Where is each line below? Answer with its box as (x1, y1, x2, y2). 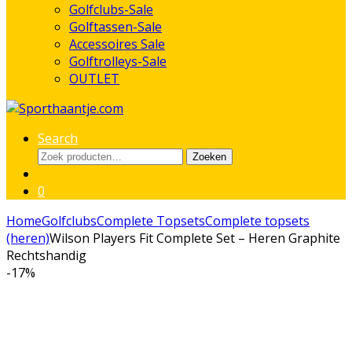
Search (38, 130, 78, 147)
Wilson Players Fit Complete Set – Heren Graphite (49, 229, 340, 247)
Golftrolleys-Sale (69, 53, 167, 70)
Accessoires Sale (69, 35, 165, 53)
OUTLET (69, 70, 119, 87)
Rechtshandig (6, 247, 86, 264)
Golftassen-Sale (69, 18, 162, 35)
